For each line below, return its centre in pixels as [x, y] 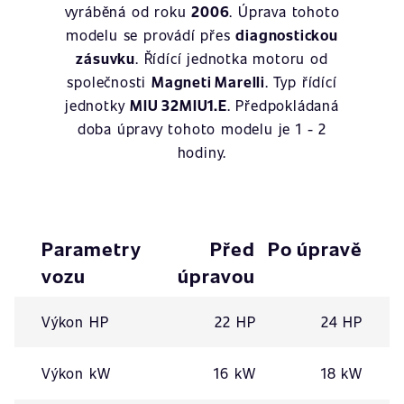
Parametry [92, 248]
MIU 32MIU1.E [179, 105]
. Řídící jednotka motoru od [231, 58]
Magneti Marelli [208, 82]
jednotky [98, 105]
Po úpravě [315, 248]
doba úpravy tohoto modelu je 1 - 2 [202, 129]
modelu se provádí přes [151, 35]
